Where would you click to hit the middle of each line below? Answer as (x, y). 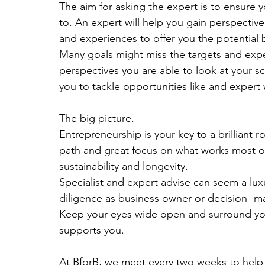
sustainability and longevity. (124, 166)
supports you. (92, 230)
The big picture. (98, 118)
